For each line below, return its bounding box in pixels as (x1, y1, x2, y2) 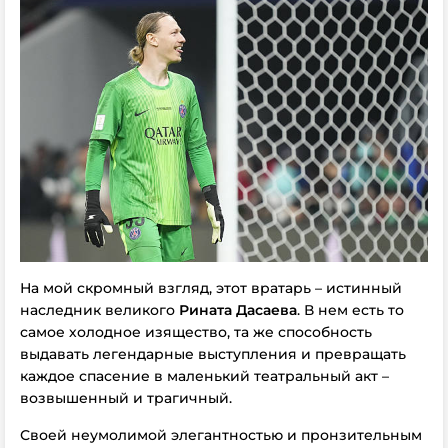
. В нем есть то (297, 300, 404, 319)
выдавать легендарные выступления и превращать (20, 344, 406, 363)
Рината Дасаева (179, 300, 297, 319)
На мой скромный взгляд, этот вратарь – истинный (20, 278, 402, 297)
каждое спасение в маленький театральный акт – (20, 366, 389, 385)
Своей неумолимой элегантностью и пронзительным (20, 425, 422, 444)
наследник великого (20, 300, 179, 319)
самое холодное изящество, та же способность (20, 322, 372, 341)
